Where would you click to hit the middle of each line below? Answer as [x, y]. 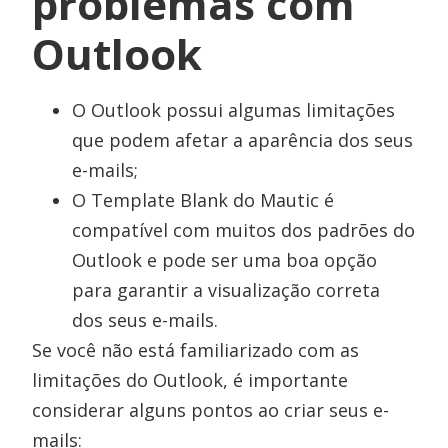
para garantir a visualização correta [226, 289]
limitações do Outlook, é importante [190, 379]
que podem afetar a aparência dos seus [243, 139]
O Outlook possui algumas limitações [234, 109]
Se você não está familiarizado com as [196, 349]
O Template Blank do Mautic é [203, 199]
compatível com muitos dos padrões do [244, 229]
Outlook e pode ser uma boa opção [225, 259]
